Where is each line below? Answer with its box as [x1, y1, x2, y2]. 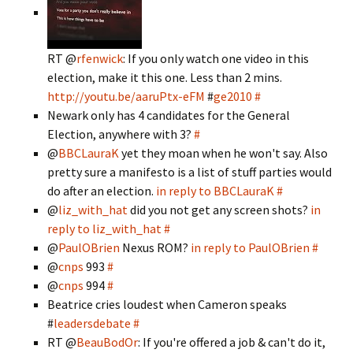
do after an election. [47, 183, 156, 199]
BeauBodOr [76, 334, 138, 350]
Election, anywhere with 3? [47, 126, 194, 142]
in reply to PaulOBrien [191, 240, 310, 255]
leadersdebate [54, 315, 131, 331]
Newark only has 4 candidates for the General [47, 107, 290, 123]
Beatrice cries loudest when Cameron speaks [47, 296, 287, 312]
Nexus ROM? [120, 240, 191, 255]
